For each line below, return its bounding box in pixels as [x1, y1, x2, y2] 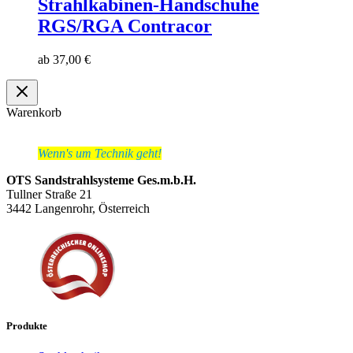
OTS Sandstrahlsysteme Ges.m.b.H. [6, 173, 196, 187]
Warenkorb [6, 105, 61, 119]
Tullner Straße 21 [6, 187, 92, 201]
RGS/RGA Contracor [38, 15, 212, 36]
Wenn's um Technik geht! [38, 146, 162, 160]
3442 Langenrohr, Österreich [6, 201, 150, 215]
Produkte [6, 320, 47, 333]
